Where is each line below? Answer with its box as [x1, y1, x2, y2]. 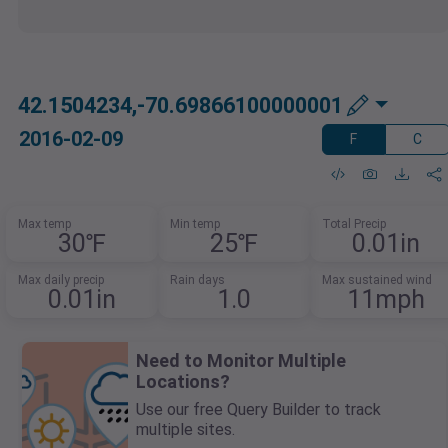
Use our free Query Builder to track [136, 400, 381, 420]
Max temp [18, 217, 72, 232]
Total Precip [321, 217, 386, 232]
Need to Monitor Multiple [136, 350, 346, 372]
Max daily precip [18, 273, 105, 288]
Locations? [136, 371, 230, 393]
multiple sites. [136, 420, 235, 440]
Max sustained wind [321, 273, 432, 288]
